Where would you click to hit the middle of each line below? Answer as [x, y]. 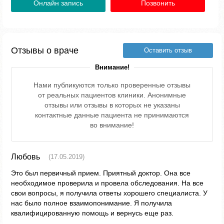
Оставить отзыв [168, 50]
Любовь [25, 157]
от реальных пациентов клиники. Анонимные [112, 95]
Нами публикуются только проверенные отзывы [112, 85]
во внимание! [112, 125]
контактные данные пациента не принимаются [112, 115]
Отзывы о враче [45, 50]
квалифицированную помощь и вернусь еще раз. [92, 213]
